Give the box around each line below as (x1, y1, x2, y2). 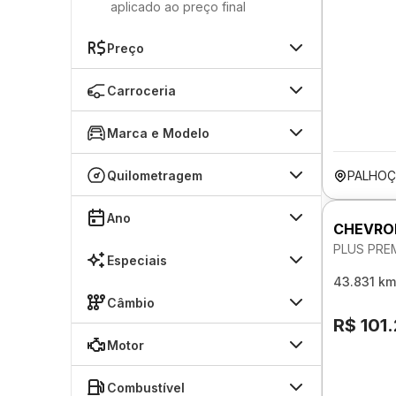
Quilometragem (107, 167, 202, 183)
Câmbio (107, 294, 155, 310)
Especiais (107, 252, 167, 268)
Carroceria (107, 82, 176, 98)
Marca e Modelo (107, 125, 209, 141)
